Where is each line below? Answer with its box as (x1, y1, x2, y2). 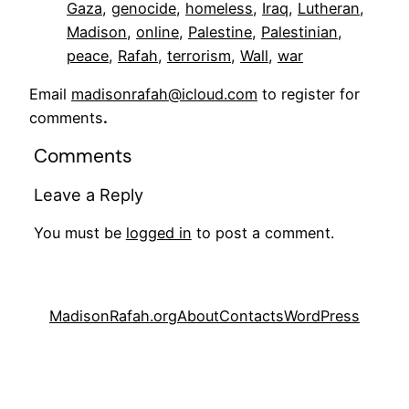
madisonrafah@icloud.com (71, 84, 257, 103)
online (136, 22, 179, 41)
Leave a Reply (33, 184, 143, 205)
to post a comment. (191, 224, 334, 243)
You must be (33, 224, 126, 243)
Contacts (219, 306, 284, 325)
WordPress (284, 306, 360, 325)
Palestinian (261, 22, 338, 41)
